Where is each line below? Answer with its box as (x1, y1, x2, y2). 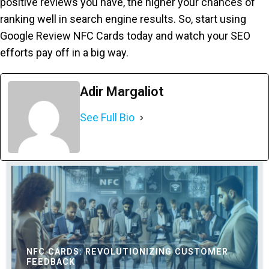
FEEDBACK (26, 257, 76, 267)
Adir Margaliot (80, 84, 164, 99)
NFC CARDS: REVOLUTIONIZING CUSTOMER (26, 247, 229, 257)
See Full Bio (80, 111, 134, 124)
